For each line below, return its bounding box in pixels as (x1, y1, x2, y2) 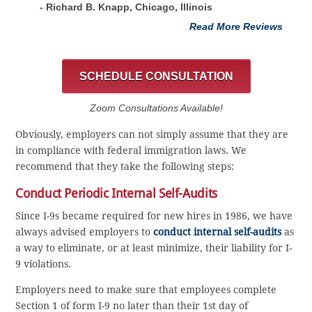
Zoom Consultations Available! (89, 102, 223, 114)
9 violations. (15, 258, 72, 270)
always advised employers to (15, 226, 154, 238)
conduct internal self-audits (153, 226, 282, 238)
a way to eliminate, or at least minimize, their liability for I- (15, 242, 292, 254)
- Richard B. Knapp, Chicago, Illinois (40, 1, 213, 13)
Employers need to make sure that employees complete (15, 284, 277, 296)
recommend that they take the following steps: (15, 161, 235, 173)
